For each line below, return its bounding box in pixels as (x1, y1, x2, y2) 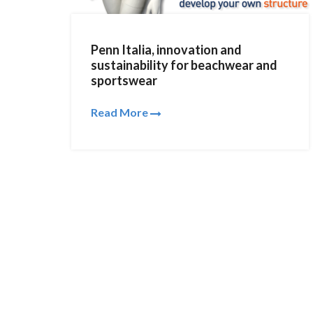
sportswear (91, 73, 157, 88)
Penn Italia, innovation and (91, 42, 242, 57)
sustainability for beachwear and (91, 57, 277, 73)
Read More (91, 105, 150, 119)
